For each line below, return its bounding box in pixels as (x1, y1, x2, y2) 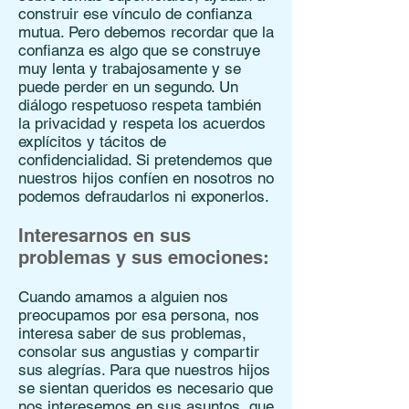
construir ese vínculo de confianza (18, 5, 252, 23)
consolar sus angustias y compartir (18, 342, 259, 361)
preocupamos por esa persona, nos (18, 306, 259, 324)
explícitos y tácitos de (18, 132, 166, 151)
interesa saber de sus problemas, (18, 324, 246, 342)
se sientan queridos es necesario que (18, 379, 273, 397)
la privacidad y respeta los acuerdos (18, 114, 266, 132)
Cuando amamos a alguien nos (18, 288, 228, 306)
